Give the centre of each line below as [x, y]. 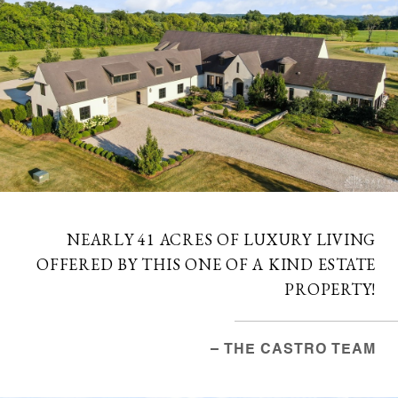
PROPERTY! [330, 289]
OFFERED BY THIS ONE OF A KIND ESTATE [206, 264]
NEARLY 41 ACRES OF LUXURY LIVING [221, 239]
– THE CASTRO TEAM [293, 350]
